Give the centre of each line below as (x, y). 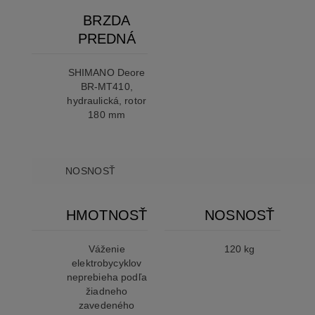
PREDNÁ (107, 39)
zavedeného (107, 306)
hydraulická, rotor (107, 101)
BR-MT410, (107, 87)
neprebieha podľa (107, 277)
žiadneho (107, 291)
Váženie (107, 249)
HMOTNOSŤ (107, 216)
